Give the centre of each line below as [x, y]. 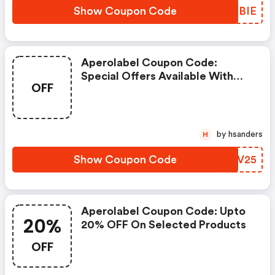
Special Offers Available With [157, 76]
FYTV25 [236, 160]
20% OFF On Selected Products [164, 225]
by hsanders [246, 134]
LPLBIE [237, 11]
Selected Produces [131, 90]
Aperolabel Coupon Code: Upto [163, 211]
